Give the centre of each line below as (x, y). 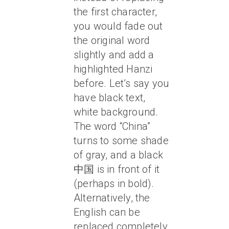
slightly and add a (114, 55)
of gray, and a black (118, 155)
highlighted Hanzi (113, 69)
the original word (112, 40)
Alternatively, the (112, 198)
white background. (116, 112)
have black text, (110, 98)
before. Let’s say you (122, 83)
